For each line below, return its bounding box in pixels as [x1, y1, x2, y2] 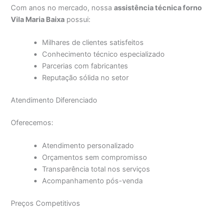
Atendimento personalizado [42, 141, 134, 151]
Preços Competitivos [11, 199, 81, 208]
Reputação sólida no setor [42, 73, 129, 83]
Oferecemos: [11, 118, 54, 127]
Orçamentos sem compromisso [42, 153, 148, 162]
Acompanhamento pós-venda [42, 176, 143, 186]
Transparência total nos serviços [42, 165, 151, 174]
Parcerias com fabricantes [42, 62, 129, 71]
